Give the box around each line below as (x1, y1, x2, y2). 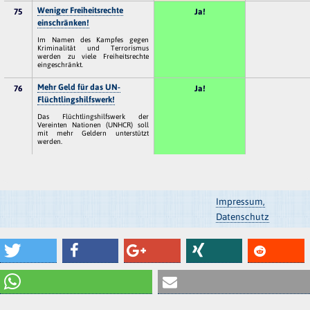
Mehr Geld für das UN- (37, 82, 121, 92)
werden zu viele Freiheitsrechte (37, 51, 149, 60)
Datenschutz (215, 210, 269, 222)
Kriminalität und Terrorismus (37, 43, 149, 52)
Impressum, (215, 195, 265, 207)
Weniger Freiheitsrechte (37, 5, 124, 15)
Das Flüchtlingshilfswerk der (37, 111, 149, 120)
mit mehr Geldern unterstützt (37, 128, 149, 137)
